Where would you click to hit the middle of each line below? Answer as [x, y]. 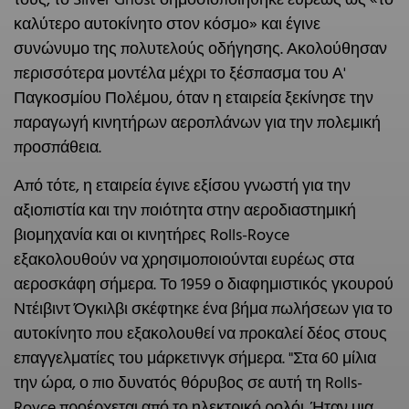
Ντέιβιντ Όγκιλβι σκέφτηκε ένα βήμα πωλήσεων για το [203, 309]
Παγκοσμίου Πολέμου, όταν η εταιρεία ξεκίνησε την [194, 99]
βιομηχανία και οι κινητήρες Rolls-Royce [152, 236]
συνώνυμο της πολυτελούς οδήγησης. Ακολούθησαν [200, 49]
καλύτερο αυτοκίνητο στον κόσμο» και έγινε [167, 25]
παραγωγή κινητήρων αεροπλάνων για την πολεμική [197, 123]
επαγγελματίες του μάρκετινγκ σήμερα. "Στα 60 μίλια [195, 359]
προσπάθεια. [58, 148]
